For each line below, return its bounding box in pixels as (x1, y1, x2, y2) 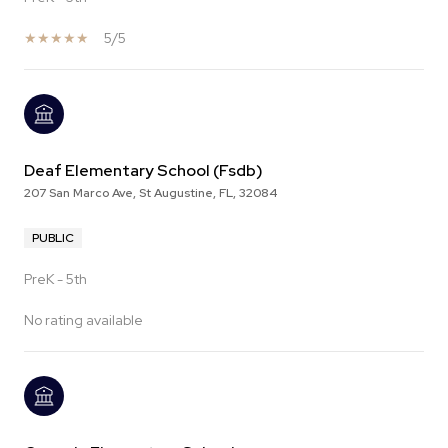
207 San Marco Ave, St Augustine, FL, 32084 (24, 185, 277, 202)
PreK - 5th (24, 270, 87, 289)
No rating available (24, 311, 143, 330)
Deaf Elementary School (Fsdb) (24, 160, 263, 182)
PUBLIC (32, 230, 74, 247)
